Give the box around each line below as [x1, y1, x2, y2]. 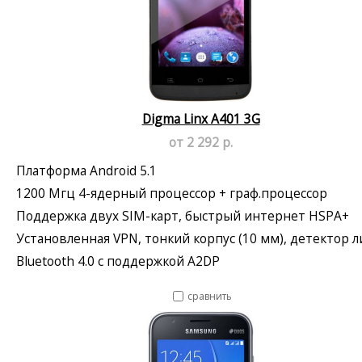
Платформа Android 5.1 [16, 161, 157, 179]
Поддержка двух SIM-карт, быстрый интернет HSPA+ [16, 206, 349, 225]
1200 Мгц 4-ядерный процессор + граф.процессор [16, 183, 327, 202]
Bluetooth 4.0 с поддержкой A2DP [16, 251, 220, 270]
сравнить [187, 288, 232, 303]
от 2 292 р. [169, 133, 233, 151]
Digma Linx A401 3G [141, 109, 260, 128]
